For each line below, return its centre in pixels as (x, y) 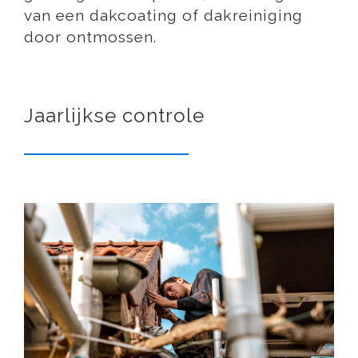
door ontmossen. (90, 37)
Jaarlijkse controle (114, 116)
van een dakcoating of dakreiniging (163, 15)
